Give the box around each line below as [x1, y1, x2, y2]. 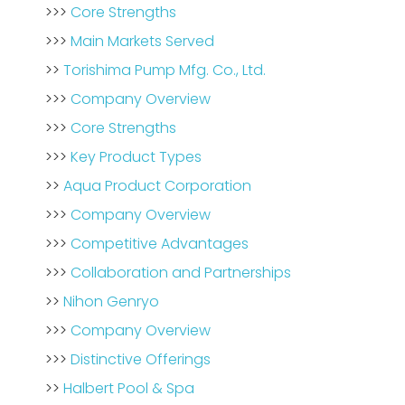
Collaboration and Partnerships [71, 262, 291, 283]
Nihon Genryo [63, 291, 159, 312]
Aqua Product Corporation [63, 175, 251, 196]
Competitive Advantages [71, 233, 249, 254]
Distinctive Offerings [71, 349, 211, 370]
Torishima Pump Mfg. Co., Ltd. [63, 60, 266, 80]
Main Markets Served [71, 31, 214, 52]
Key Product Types [71, 146, 202, 167]
